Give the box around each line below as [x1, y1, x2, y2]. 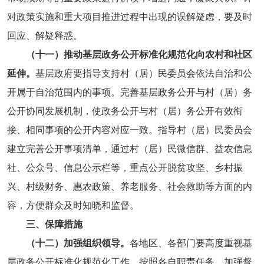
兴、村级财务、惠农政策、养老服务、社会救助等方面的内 [6, 179, 252, 193]
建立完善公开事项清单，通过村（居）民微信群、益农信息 [6, 141, 252, 156]
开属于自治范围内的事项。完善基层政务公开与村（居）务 [6, 85, 252, 99]
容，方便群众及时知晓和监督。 [6, 198, 139, 212]
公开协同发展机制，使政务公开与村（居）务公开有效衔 [6, 104, 243, 118]
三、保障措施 [25, 217, 82, 231]
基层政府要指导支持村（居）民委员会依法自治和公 [35, 66, 252, 80]
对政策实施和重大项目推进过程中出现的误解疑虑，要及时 [6, 9, 252, 24]
